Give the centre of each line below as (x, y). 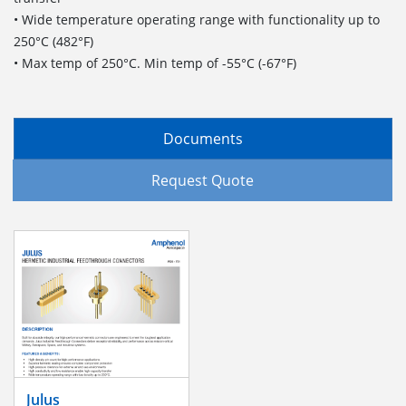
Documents (203, 138)
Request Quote (203, 181)
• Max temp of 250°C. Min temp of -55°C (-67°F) (157, 63)
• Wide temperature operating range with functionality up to (197, 19)
